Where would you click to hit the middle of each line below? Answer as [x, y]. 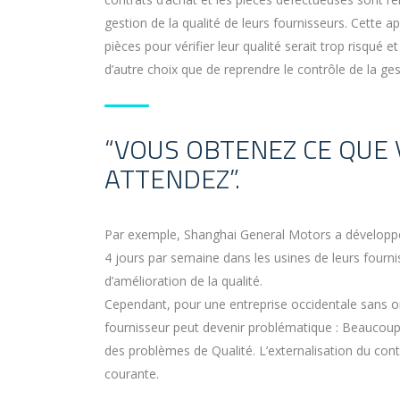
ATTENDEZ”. [172, 179]
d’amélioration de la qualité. [183, 281]
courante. [132, 374]
